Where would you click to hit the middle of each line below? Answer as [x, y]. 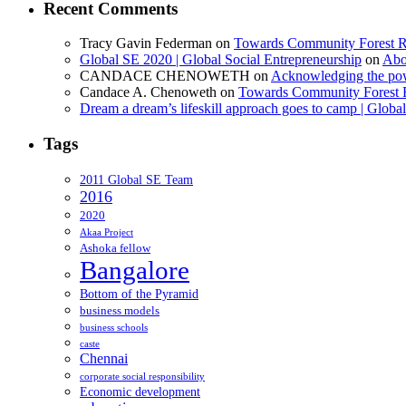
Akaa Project [106, 232]
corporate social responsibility [142, 376]
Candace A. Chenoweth [148, 92]
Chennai [104, 358]
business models [120, 310]
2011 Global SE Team [136, 179]
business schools [114, 327]
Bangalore [135, 270]
